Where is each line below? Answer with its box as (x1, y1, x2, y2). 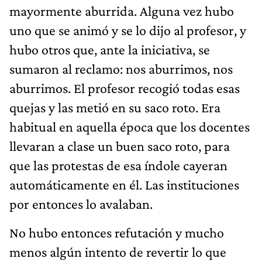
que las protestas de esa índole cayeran (9, 157, 227, 173)
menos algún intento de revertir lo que (9, 243, 226, 260)
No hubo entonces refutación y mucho (9, 224, 224, 240)
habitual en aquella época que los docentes (9, 118, 250, 135)
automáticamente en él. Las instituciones (9, 176, 239, 192)
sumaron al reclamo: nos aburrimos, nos (9, 60, 233, 77)
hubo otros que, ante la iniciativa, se (9, 41, 210, 57)
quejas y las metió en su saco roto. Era (9, 99, 220, 115)
